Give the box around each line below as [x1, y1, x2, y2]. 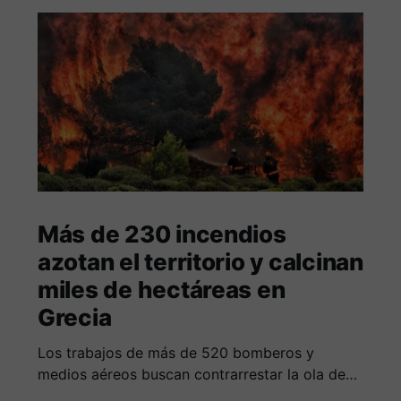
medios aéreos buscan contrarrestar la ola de [37, 365, 346, 384]
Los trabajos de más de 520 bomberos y [37, 344, 314, 363]
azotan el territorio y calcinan [37, 248, 363, 277]
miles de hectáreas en [37, 276, 286, 304]
